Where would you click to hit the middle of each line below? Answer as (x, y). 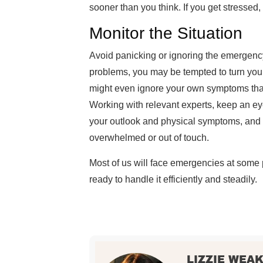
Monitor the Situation (166, 33)
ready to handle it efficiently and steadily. (173, 179)
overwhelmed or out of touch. (149, 138)
